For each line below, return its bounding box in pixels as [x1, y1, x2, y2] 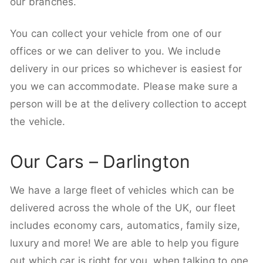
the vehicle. [10, 115, 66, 127]
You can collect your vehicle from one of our [10, 27, 221, 39]
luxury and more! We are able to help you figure [10, 237, 240, 249]
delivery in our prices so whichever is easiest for [10, 62, 242, 75]
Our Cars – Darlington [10, 150, 191, 172]
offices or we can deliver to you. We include [10, 45, 221, 57]
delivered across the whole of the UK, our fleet [10, 202, 236, 214]
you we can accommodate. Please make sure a [10, 80, 238, 92]
